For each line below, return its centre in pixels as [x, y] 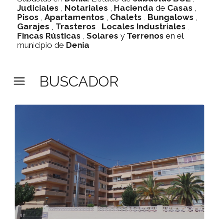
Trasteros [76, 26]
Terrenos [145, 36]
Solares [102, 36]
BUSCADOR [79, 81]
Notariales [86, 8]
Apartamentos [74, 17]
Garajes [33, 26]
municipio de [42, 45]
